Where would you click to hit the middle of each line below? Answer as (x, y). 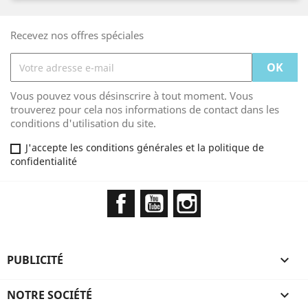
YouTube (191, 197)
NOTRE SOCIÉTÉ (49, 295)
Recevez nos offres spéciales (77, 35)
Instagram (228, 197)
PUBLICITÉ (35, 260)
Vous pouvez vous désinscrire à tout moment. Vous (132, 96)
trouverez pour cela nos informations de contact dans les (145, 109)
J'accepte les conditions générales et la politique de (145, 147)
